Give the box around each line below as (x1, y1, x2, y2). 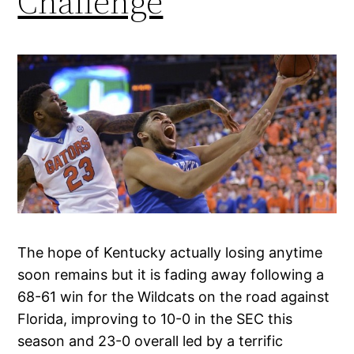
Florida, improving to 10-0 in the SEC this (17, 311, 293, 328)
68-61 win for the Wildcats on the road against (17, 288, 330, 306)
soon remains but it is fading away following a (17, 266, 325, 284)
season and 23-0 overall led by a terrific (17, 333, 284, 350)
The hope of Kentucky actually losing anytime (17, 244, 323, 262)
